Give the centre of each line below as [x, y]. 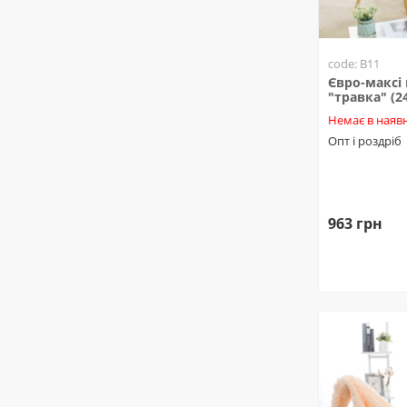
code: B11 [353, 64]
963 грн [355, 223]
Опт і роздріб [364, 141]
